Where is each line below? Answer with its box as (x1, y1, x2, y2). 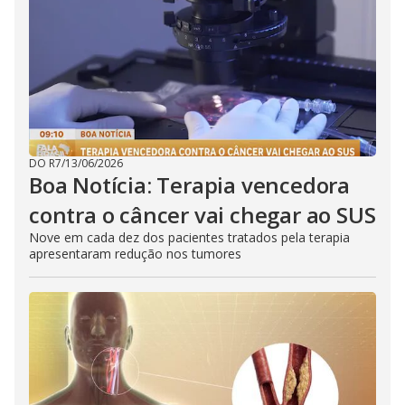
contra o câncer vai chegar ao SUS (29, 200, 376, 230)
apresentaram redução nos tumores (29, 245, 241, 262)
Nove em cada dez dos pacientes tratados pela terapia (29, 229, 350, 246)
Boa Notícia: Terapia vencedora (29, 170, 350, 200)
